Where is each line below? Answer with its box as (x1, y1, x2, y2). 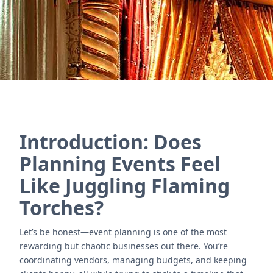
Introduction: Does (19, 129, 202, 155)
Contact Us (110, 15, 163, 29)
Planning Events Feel (19, 151, 221, 177)
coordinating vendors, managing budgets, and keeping (19, 254, 247, 266)
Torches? (19, 194, 104, 221)
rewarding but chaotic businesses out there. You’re (19, 240, 228, 252)
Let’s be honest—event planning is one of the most (19, 226, 227, 238)
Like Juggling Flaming (19, 172, 230, 199)
